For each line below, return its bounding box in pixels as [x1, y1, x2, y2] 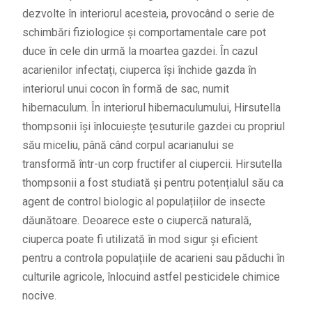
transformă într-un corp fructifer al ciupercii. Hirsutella [22, 157, 282, 171]
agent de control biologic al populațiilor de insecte [22, 195, 265, 209]
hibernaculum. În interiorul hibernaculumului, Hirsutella [22, 101, 281, 115]
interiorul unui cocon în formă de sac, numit [22, 82, 229, 96]
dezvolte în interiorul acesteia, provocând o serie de [22, 7, 274, 21]
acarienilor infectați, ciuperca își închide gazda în [22, 63, 256, 77]
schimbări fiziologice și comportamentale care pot [22, 26, 266, 40]
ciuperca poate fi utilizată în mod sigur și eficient [22, 233, 258, 247]
